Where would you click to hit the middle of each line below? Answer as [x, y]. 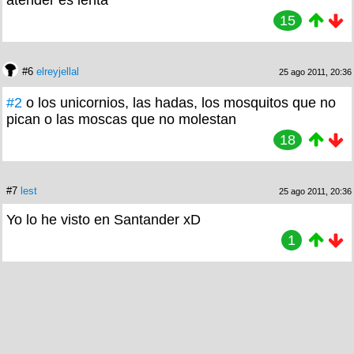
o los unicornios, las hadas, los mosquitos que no [181, 102]
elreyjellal [58, 71]
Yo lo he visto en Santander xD [104, 219]
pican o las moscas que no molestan [121, 119]
